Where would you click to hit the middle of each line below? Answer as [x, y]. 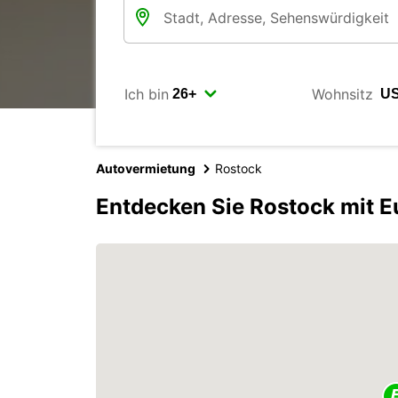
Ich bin [147, 94]
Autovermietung [146, 168]
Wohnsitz [342, 94]
